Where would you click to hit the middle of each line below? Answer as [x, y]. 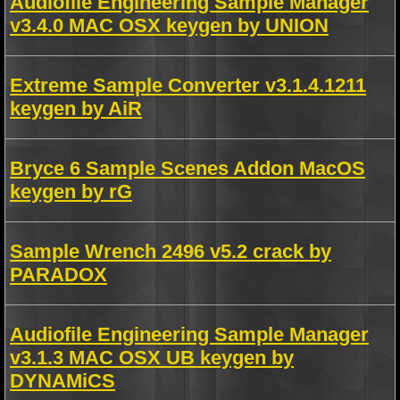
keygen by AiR [76, 108]
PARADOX [58, 275]
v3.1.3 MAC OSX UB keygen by [152, 358]
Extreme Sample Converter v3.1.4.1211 [188, 85]
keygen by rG [71, 192]
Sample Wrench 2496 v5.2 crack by [171, 251]
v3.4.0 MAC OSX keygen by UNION [169, 25]
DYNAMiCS [62, 381]
